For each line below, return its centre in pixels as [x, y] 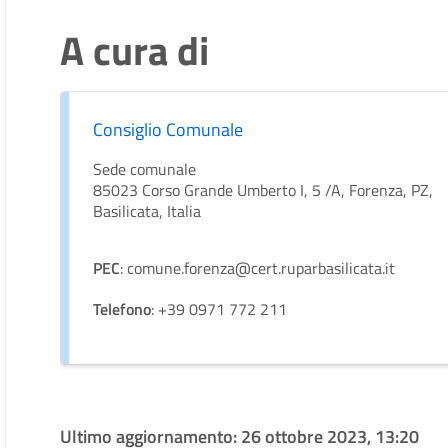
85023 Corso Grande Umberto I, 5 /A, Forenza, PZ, [263, 190]
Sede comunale [145, 169]
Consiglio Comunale [168, 129]
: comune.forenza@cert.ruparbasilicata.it [258, 268]
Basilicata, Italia [147, 211]
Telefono [122, 309]
